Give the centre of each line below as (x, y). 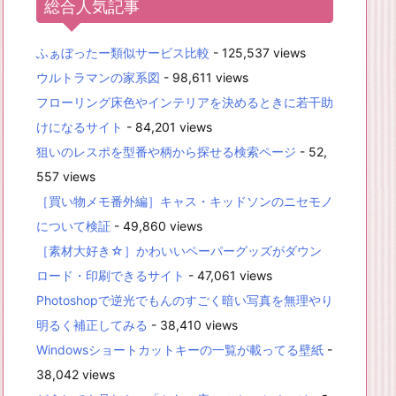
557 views (66, 176)
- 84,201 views (168, 126)
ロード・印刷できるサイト (110, 275)
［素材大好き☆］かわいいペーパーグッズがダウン (179, 250)
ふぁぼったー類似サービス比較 (123, 52)
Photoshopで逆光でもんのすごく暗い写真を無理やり (185, 300)
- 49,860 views (156, 225)
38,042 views (76, 374)
